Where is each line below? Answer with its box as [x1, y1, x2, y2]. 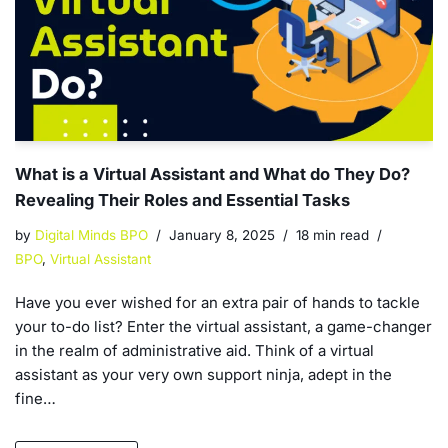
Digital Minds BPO [35, 227, 148, 244]
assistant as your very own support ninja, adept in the [15, 365, 392, 385]
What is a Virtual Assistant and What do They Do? [15, 164, 410, 185]
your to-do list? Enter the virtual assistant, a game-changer [15, 317, 432, 337]
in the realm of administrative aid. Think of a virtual [15, 341, 374, 361]
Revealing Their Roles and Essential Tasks [15, 190, 350, 211]
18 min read [296, 227, 369, 244]
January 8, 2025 [169, 227, 275, 244]
